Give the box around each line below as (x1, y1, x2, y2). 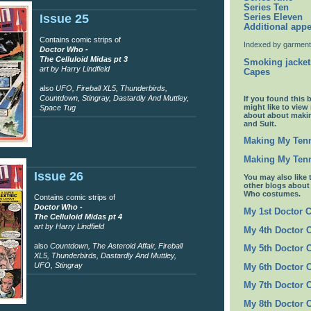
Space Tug (40, 103, 76, 112)
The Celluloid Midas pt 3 (40, 55, 128, 64)
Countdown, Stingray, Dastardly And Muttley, (40, 94, 190, 103)
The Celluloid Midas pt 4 (34, 212, 123, 221)
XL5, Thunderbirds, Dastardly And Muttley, (34, 251, 177, 260)
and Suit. (244, 119, 276, 128)
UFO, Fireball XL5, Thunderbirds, (53, 84, 168, 93)
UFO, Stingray (34, 260, 83, 269)
